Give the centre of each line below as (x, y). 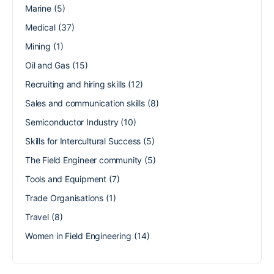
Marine (38, 8)
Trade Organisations (65, 198)
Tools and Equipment (66, 179)
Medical (40, 27)
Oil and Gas (47, 65)
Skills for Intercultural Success (83, 141)
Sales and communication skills (85, 103)
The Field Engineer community (84, 160)
